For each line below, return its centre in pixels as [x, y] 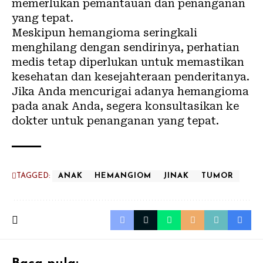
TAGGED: [33, 176]
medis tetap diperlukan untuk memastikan [128, 62]
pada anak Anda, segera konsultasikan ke [125, 106]
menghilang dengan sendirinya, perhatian [126, 47]
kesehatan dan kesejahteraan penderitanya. [131, 77]
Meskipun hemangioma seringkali [104, 33]
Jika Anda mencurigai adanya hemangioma [130, 91]
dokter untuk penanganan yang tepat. [115, 121]
